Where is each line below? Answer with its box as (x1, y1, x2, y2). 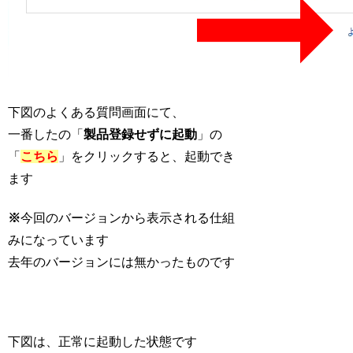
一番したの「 (8, 127, 84, 141)
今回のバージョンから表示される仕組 (20, 211, 236, 225)
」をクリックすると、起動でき (58, 149, 236, 163)
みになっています (8, 233, 110, 247)
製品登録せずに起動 (84, 127, 198, 141)
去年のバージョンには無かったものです (8, 255, 236, 269)
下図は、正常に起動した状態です (8, 335, 198, 349)
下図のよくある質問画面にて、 (8, 105, 185, 119)
